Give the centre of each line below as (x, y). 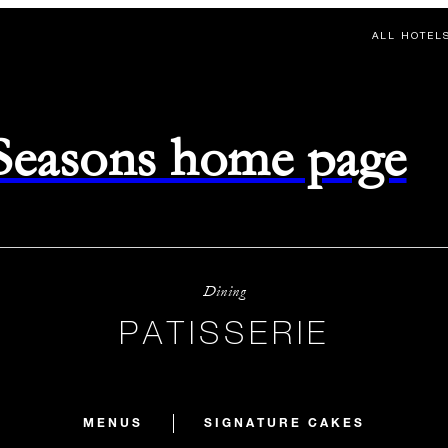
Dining (224, 291)
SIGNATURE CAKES (284, 422)
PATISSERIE (224, 332)
